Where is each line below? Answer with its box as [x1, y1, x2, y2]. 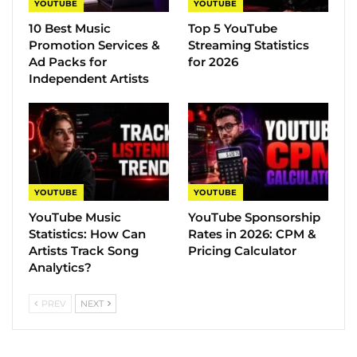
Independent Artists [29, 71, 149, 87]
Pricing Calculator [188, 243, 296, 259]
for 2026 [188, 54, 238, 70]
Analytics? [29, 260, 92, 276]
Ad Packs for [29, 54, 107, 70]
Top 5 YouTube [188, 21, 277, 37]
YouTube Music [29, 210, 121, 226]
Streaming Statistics [188, 37, 309, 53]
